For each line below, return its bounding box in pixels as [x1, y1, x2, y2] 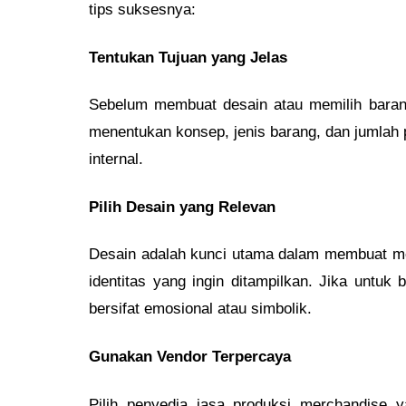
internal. [89, 150, 143, 169]
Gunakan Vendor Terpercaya [89, 347, 291, 365]
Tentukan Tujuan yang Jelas [89, 48, 287, 66]
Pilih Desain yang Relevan [89, 198, 275, 216]
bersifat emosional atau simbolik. [89, 300, 312, 318]
